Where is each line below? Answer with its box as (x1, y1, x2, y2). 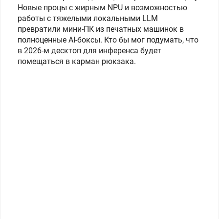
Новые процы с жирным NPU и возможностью (18, 3, 187, 12)
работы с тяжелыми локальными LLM (18, 14, 158, 23)
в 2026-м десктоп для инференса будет (18, 46, 161, 55)
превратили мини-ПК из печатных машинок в (18, 24, 184, 34)
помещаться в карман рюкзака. (18, 57, 136, 66)
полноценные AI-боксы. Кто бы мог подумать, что (18, 35, 198, 44)
